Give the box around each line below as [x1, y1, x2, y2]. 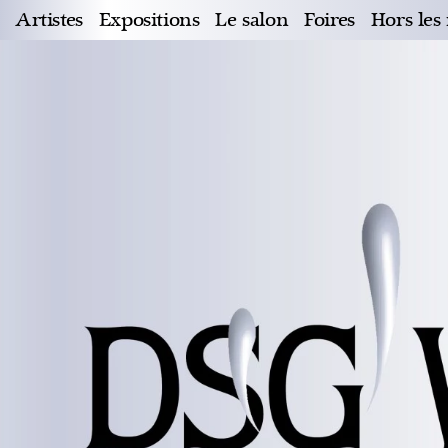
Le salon [215, 10, 289, 31]
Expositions [98, 10, 200, 31]
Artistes [14, 10, 83, 31]
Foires [304, 10, 355, 31]
